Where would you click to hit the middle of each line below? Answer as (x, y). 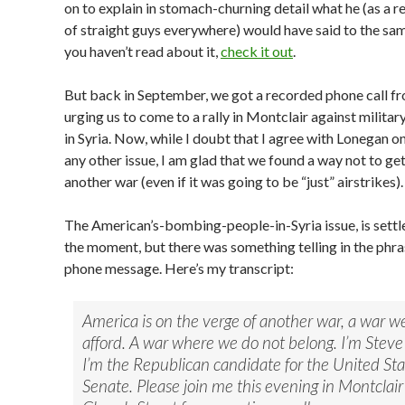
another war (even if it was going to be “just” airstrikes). (234, 181)
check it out (257, 51)
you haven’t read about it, (142, 51)
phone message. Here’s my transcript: (179, 268)
